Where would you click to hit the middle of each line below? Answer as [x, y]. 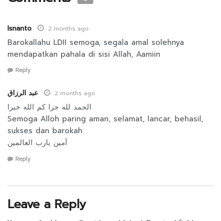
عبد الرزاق [23, 93]
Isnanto [19, 28]
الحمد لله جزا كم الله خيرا [49, 107]
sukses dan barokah [45, 131]
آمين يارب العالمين [37, 143]
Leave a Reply [47, 204]
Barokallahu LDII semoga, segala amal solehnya [96, 42]
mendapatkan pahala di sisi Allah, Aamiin [84, 54]
